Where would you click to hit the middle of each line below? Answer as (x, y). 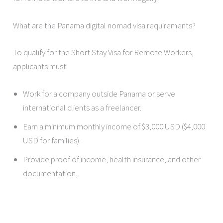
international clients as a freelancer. (82, 107)
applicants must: (41, 66)
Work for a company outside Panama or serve (99, 93)
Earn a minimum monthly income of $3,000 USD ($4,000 (114, 126)
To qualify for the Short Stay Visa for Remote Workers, (104, 52)
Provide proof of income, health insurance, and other (112, 159)
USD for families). (52, 140)
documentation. (50, 173)
